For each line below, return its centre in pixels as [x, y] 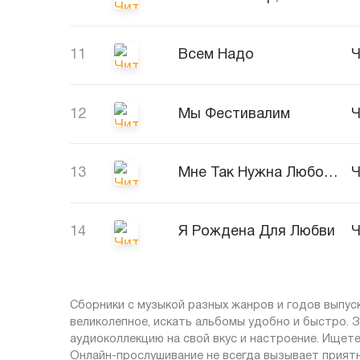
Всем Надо [216, 55]
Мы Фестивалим [234, 114]
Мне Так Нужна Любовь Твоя [331, 173]
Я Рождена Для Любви [257, 232]
